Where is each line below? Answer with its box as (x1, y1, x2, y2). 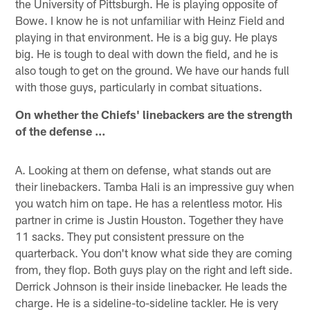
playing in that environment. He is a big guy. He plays (15, 29, 278, 44)
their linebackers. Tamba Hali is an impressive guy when (15, 179, 295, 193)
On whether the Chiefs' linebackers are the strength (15, 107, 293, 121)
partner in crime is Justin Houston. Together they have (15, 212, 284, 226)
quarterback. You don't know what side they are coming (15, 245, 293, 259)
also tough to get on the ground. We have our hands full (15, 62, 290, 77)
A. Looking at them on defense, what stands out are (15, 162, 272, 176)
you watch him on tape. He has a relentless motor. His (15, 195, 283, 210)
